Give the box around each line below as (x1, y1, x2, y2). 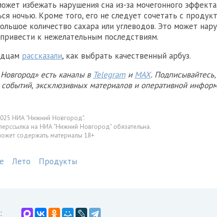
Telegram (93, 69, 125, 80)
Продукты (39, 155, 77, 167)
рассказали (22, 50, 62, 62)
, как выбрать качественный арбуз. (62, 50, 191, 62)
